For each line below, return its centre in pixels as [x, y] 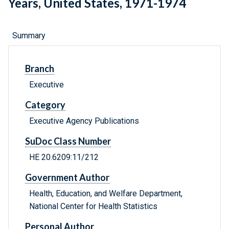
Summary [29, 36]
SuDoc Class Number [68, 141]
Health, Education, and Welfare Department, [106, 194]
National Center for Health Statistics [93, 207]
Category [45, 105]
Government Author [67, 178]
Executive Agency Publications [84, 121]
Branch [40, 69]
